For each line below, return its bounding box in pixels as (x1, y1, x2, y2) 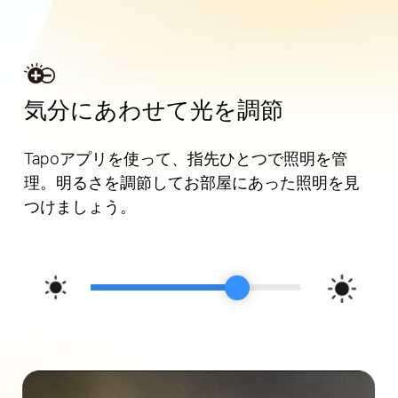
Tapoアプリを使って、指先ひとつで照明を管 (23, 147, 347, 169)
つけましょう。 (23, 195, 136, 217)
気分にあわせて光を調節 (23, 94, 283, 124)
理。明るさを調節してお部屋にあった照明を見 (23, 171, 360, 193)
